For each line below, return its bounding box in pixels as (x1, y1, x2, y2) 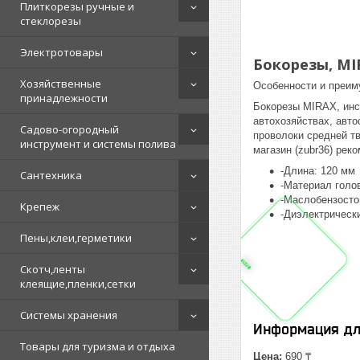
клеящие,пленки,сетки (20, 276, 136, 291)
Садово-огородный (20, 122, 119, 137)
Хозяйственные (20, 76, 101, 91)
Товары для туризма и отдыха (20, 339, 175, 354)
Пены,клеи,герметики (20, 231, 132, 245)
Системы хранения (20, 308, 117, 322)
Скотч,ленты (20, 262, 85, 276)
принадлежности (20, 91, 108, 105)
